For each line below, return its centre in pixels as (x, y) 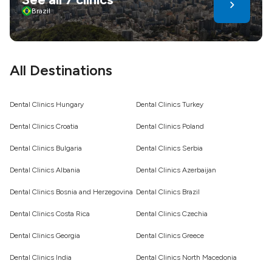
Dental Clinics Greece (170, 235)
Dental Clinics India (41, 257)
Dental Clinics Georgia (45, 235)
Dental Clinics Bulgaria (46, 148)
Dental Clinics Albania (45, 170)
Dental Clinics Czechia (172, 213)
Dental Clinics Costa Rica (50, 213)
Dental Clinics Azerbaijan (176, 170)
